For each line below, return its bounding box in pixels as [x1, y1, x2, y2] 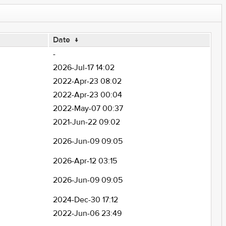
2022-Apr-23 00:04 [52, 90, 122, 100]
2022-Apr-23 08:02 [52, 76, 122, 86]
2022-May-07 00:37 [52, 103, 123, 114]
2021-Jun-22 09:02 [52, 117, 120, 127]
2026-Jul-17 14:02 [52, 63, 115, 73]
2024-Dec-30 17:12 [52, 195, 118, 205]
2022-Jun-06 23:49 [52, 208, 122, 218]
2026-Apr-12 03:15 [52, 156, 117, 166]
